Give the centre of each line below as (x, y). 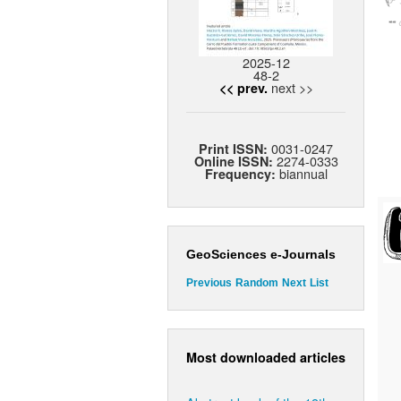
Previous (209, 283)
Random (257, 283)
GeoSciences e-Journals (261, 255)
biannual (301, 174)
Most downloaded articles (266, 357)
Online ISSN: (235, 162)
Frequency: (240, 174)
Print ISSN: (235, 149)
